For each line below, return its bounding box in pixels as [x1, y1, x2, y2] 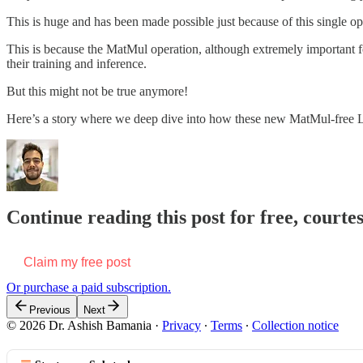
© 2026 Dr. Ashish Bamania [6, 318, 152, 333]
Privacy [162, 318, 201, 333]
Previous [29, 304, 70, 317]
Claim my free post [23, 255, 130, 270]
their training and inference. [6, 56, 147, 70]
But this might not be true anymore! [6, 83, 188, 98]
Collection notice [252, 318, 339, 333]
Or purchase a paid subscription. [6, 280, 171, 295]
